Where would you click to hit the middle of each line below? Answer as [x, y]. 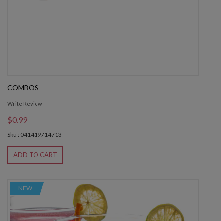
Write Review [25, 104]
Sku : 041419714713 [35, 135]
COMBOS [23, 88]
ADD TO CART [35, 155]
